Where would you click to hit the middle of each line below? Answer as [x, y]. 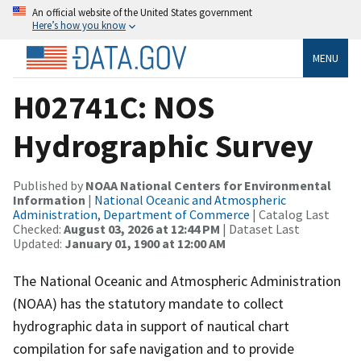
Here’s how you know [79, 25]
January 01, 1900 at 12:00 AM [145, 243]
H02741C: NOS [114, 107]
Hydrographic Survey [163, 145]
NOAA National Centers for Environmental [208, 185]
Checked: [38, 228]
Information [49, 199]
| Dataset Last [260, 228]
